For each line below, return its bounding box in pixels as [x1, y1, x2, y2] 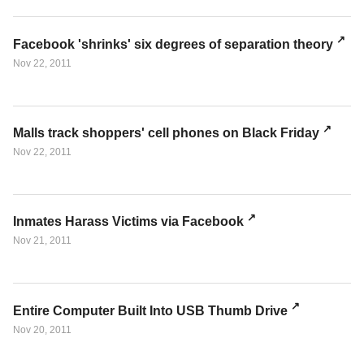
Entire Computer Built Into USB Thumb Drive [13, 303, 288, 318]
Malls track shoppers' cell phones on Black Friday [13, 126, 319, 141]
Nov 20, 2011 [13, 323, 71, 336]
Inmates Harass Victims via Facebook [13, 214, 244, 229]
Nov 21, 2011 [13, 235, 71, 247]
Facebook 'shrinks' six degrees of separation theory [13, 37, 333, 51]
